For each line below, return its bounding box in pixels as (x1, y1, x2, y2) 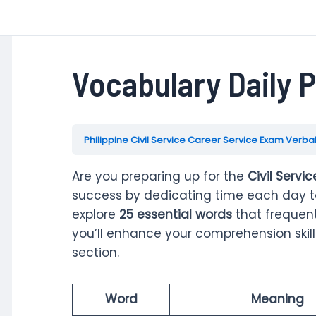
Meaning (250, 290, 304, 308)
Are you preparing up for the (72, 168, 248, 185)
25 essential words (119, 206, 232, 223)
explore (72, 206, 119, 223)
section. (72, 244, 119, 261)
